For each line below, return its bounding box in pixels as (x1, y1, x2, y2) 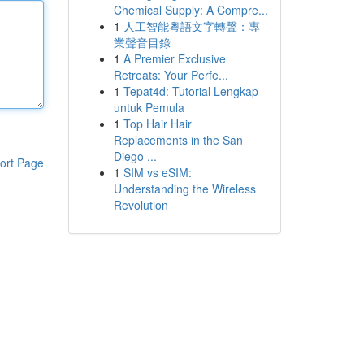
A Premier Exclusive (123, 50, 226, 67)
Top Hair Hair (123, 115, 192, 132)
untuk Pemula (113, 99, 184, 115)
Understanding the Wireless (113, 180, 256, 197)
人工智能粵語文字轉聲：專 (123, 18, 260, 34)
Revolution (113, 197, 168, 213)
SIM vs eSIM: (123, 164, 192, 180)
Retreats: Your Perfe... (113, 67, 228, 83)
